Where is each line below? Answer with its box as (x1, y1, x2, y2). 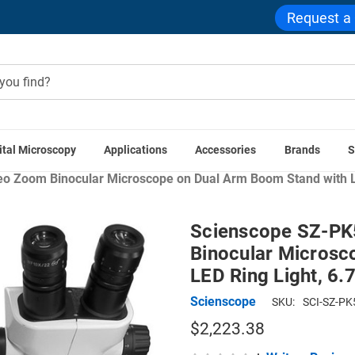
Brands (284, 143, 320, 157)
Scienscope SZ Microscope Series (105, 152, 294, 167)
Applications (104, 143, 168, 157)
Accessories (195, 143, 257, 157)
